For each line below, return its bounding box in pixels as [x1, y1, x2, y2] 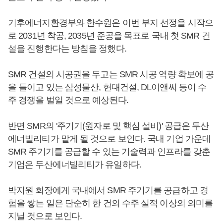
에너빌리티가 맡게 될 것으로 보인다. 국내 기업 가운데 [8, 134, 211, 144]
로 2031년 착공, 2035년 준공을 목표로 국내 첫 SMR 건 [8, 31, 210, 41]
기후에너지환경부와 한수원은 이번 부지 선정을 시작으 [8, 18, 213, 28]
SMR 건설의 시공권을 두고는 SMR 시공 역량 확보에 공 [8, 69, 214, 79]
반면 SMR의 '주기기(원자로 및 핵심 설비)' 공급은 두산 [8, 121, 209, 131]
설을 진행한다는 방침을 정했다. [8, 44, 126, 54]
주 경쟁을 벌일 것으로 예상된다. [8, 95, 130, 105]
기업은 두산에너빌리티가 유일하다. [8, 160, 141, 169]
